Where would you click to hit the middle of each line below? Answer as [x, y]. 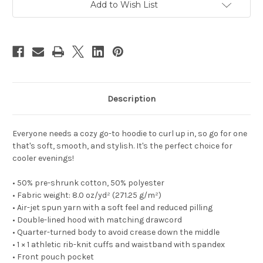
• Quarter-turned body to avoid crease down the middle [116, 232]
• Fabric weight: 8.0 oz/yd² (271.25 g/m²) [87, 195]
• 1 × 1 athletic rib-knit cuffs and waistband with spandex [119, 245]
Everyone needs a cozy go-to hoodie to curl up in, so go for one [130, 134]
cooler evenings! [43, 159]
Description [131, 99]
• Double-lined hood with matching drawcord [97, 220]
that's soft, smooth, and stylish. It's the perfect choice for [122, 146]
